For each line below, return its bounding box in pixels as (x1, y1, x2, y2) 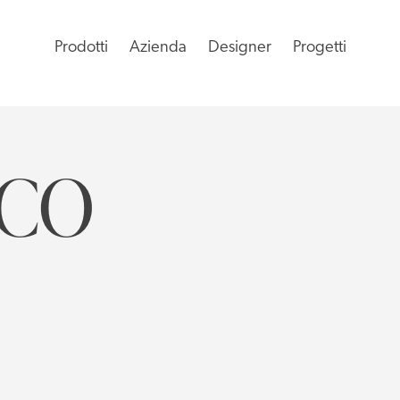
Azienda (129, 39, 187, 56)
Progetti (292, 39, 346, 56)
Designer (207, 39, 271, 56)
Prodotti (54, 39, 108, 56)
